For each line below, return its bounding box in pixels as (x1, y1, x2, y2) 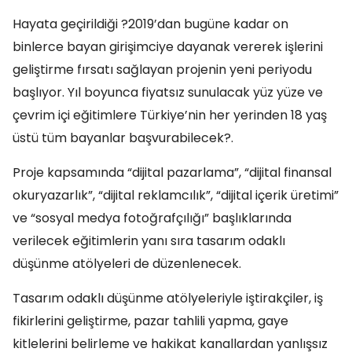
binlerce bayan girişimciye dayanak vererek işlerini (13, 38, 323, 56)
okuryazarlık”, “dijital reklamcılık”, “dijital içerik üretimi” (13, 186, 339, 204)
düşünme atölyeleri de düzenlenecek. (13, 255, 241, 273)
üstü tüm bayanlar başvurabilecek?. (13, 129, 233, 147)
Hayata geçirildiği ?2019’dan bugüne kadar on (13, 15, 288, 33)
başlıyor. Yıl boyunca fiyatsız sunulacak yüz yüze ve (13, 83, 323, 101)
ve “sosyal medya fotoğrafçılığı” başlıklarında (13, 209, 291, 227)
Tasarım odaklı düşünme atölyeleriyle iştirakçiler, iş (13, 289, 323, 307)
